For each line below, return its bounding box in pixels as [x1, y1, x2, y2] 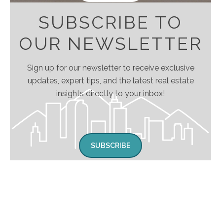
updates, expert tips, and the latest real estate [27, 76, 194, 86]
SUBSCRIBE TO [38, 12, 183, 33]
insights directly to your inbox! [56, 89, 165, 99]
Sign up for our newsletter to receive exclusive [27, 63, 194, 73]
